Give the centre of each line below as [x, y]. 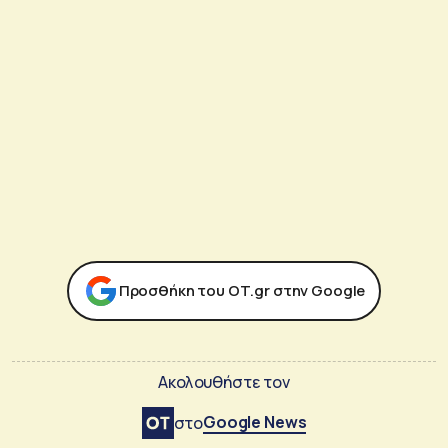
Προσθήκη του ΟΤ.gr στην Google [242, 290]
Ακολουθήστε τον [224, 381]
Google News [255, 421]
